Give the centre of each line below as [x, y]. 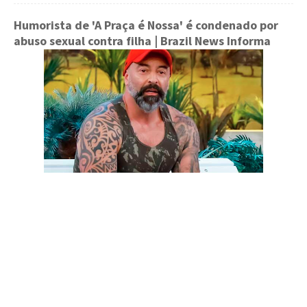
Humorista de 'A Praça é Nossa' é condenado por [146, 25]
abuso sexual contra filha [83, 41]
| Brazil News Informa [211, 41]
